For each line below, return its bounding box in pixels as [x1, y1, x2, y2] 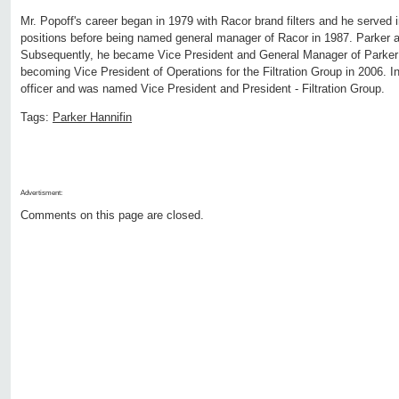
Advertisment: [20, 189, 62, 198]
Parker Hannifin [53, 110, 132, 125]
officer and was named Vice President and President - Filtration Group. [20, 82, 385, 96]
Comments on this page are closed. [20, 208, 204, 223]
